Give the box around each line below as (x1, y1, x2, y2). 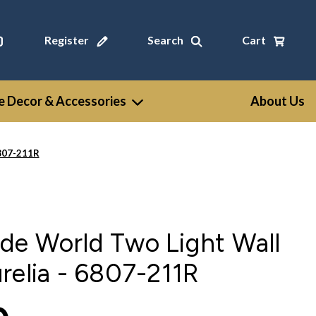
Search (147, 33, 183, 47)
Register (44, 33, 89, 47)
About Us (250, 93, 305, 109)
